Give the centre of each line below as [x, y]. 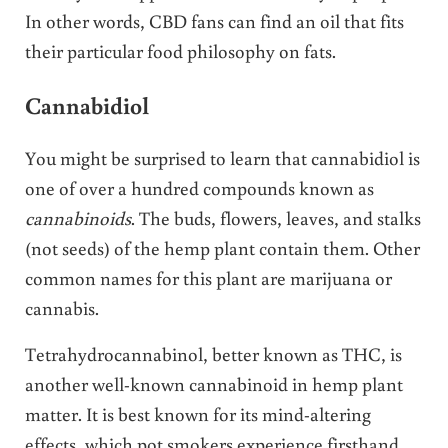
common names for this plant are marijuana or [208, 278]
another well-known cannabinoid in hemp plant [213, 384]
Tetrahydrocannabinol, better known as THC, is [213, 354]
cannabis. [61, 308]
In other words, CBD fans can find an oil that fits [214, 21]
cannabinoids [77, 218]
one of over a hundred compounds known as [199, 188]
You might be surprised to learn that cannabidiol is [222, 158]
